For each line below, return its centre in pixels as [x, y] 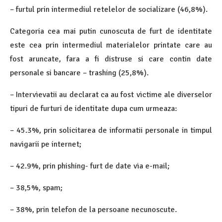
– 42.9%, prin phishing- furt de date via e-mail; [90, 166]
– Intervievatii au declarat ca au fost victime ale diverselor [111, 95]
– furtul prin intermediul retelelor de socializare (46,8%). [109, 10]
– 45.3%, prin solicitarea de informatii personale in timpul [111, 131]
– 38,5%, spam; [36, 188]
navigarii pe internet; [46, 144]
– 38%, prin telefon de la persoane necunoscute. [93, 210]
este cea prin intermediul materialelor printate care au [111, 45]
